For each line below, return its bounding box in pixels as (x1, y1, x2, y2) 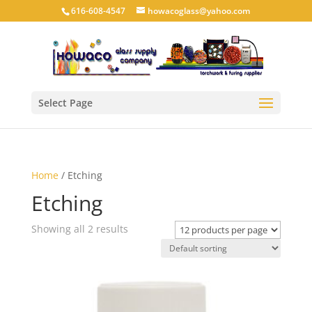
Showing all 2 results (31, 222, 128, 235)
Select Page (38, 96, 93, 109)
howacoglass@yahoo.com (148, 5, 251, 17)
